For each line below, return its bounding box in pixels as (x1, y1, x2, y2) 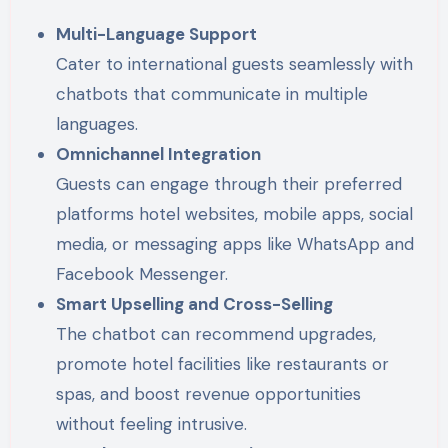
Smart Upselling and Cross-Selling (56, 293, 334, 316)
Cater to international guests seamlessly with (56, 53, 414, 76)
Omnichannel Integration (56, 143, 262, 166)
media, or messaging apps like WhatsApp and (56, 233, 415, 256)
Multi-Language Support (56, 23, 258, 46)
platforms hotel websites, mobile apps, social (56, 203, 414, 226)
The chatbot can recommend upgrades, (56, 323, 377, 346)
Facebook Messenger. (56, 263, 229, 286)
